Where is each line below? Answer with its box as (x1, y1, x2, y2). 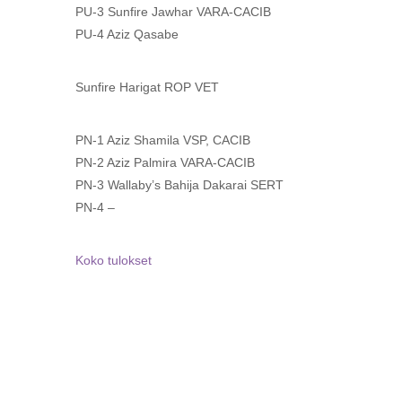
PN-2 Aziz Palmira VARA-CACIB (75, 155, 255, 170)
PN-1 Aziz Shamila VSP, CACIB (75, 133, 250, 147)
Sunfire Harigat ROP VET (75, 80, 219, 94)
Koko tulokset (75, 253, 152, 267)
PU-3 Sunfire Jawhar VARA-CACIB (75, 4, 271, 19)
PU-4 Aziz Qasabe (75, 27, 179, 41)
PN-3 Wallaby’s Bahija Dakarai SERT (75, 178, 284, 192)
